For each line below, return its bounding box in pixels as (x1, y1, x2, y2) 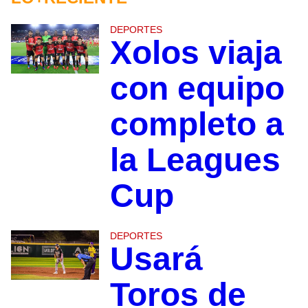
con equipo (109, 70, 285, 107)
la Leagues (109, 142, 280, 178)
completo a (109, 106, 284, 142)
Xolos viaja (109, 34, 282, 71)
